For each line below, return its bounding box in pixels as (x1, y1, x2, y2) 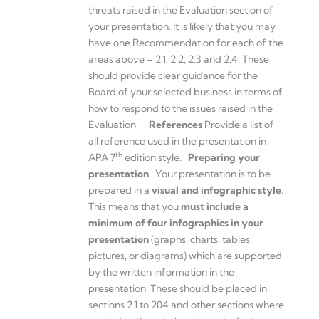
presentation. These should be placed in (88, 282, 267, 296)
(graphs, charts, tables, (151, 233, 252, 246)
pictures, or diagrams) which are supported (88, 249, 282, 263)
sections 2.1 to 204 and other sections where (88, 298, 284, 312)
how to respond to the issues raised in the (88, 102, 273, 115)
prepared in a (88, 184, 152, 197)
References (149, 118, 202, 132)
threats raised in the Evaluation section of (88, 4, 273, 17)
